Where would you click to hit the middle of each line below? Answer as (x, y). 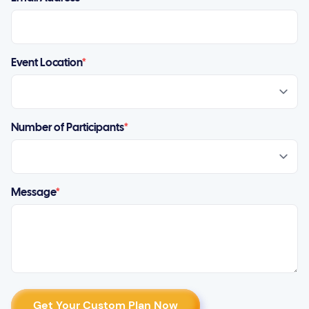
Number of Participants (68, 128)
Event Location (47, 63)
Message (33, 193)
